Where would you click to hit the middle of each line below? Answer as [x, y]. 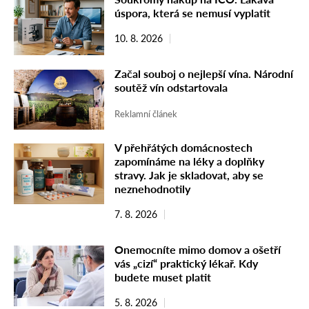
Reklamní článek [146, 113]
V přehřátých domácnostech [183, 148]
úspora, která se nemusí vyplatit [192, 12]
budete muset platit [163, 277]
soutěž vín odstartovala [171, 87]
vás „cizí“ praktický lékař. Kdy [186, 263]
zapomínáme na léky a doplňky [189, 161]
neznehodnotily [152, 189]
